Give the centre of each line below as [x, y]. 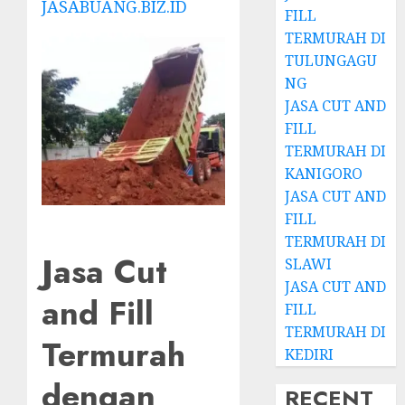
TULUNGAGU [331, 60]
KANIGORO [324, 173]
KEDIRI [310, 354]
